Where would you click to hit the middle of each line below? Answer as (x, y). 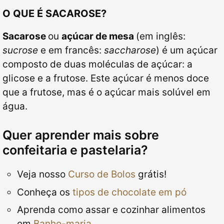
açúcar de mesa (99, 36)
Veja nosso (42, 174)
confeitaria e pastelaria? (75, 150)
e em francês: (71, 50)
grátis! (151, 174)
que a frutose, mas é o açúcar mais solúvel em (106, 92)
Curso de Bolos (101, 174)
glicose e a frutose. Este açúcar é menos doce (106, 78)
